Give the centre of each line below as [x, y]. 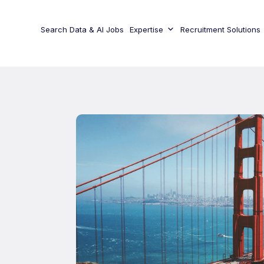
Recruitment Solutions [220, 29]
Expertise [146, 29]
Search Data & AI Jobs [82, 29]
